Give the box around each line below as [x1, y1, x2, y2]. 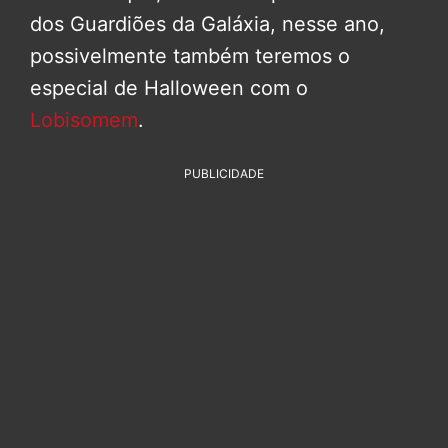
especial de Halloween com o [30, 75, 308, 100]
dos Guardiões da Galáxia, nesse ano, [30, 11, 385, 36]
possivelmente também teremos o [30, 43, 350, 68]
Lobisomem [30, 107, 138, 132]
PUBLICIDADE [184, 165, 264, 181]
